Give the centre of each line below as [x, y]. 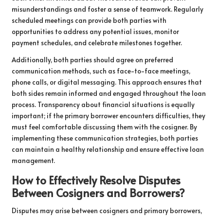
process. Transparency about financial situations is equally [103, 104]
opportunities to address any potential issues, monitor [95, 31]
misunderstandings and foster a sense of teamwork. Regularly [108, 9]
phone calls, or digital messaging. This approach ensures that [107, 82]
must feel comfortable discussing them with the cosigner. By [104, 127]
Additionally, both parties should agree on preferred [92, 59]
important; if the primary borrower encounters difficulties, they [109, 115]
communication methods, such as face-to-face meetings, [101, 71]
